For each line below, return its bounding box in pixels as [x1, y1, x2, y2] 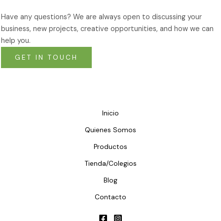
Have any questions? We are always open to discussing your [1, 12, 202, 22]
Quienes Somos [85, 125, 136, 134]
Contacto [95, 192, 126, 201]
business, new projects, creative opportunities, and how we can [1, 24, 214, 34]
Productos [94, 142, 127, 151]
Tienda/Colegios [84, 158, 137, 168]
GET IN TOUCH [15, 52, 78, 62]
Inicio [102, 108, 119, 117]
